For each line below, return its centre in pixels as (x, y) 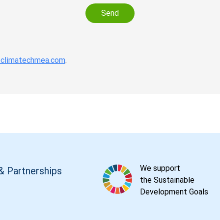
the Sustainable (167, 180)
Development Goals (174, 192)
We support (160, 168)
